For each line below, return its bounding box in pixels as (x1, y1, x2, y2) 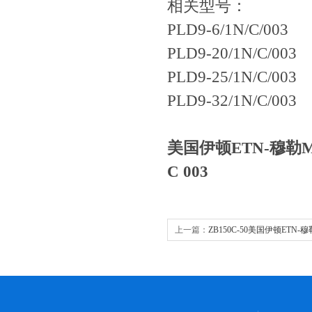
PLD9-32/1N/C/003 (167, 92, 297, 109)
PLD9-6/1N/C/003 (167, 21, 288, 38)
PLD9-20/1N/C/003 (167, 45, 297, 62)
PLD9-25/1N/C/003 (167, 68, 297, 86)
